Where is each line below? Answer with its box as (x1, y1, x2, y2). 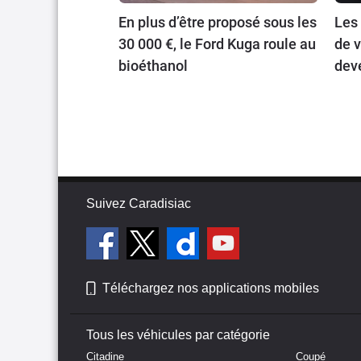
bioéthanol (118, 57, 188, 75)
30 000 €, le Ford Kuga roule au (118, 35, 316, 53)
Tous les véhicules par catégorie (86, 327, 270, 342)
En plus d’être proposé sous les (118, 14, 317, 31)
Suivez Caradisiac (86, 196, 191, 210)
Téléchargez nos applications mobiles (102, 280, 319, 295)
